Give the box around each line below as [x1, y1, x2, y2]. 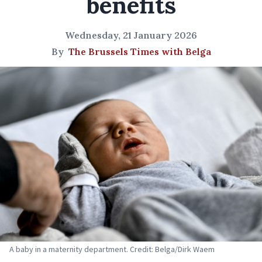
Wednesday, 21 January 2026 [65, 29, 197, 41]
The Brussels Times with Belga [68, 46, 211, 57]
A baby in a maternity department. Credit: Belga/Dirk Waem [9, 243, 215, 254]
